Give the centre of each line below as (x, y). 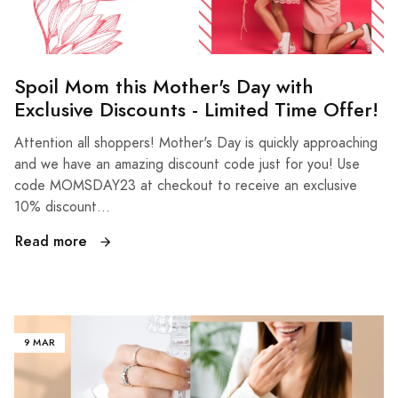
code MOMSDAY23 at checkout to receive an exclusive (186, 185)
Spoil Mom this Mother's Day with (164, 86)
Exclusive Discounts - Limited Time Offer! (196, 109)
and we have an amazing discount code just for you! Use (187, 164)
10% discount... (62, 207)
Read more (53, 241)
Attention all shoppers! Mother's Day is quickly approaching (196, 143)
